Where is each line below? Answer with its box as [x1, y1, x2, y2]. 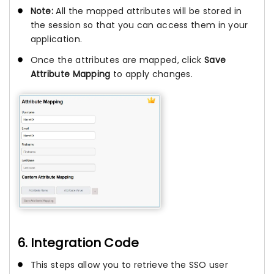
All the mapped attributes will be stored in [53, 4, 242, 17]
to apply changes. [110, 67, 193, 80]
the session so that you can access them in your [30, 18, 248, 31]
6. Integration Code [17, 234, 139, 252]
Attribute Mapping [30, 67, 111, 80]
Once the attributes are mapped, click [30, 53, 204, 66]
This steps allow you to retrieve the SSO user [30, 259, 228, 272]
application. [30, 32, 83, 45]
